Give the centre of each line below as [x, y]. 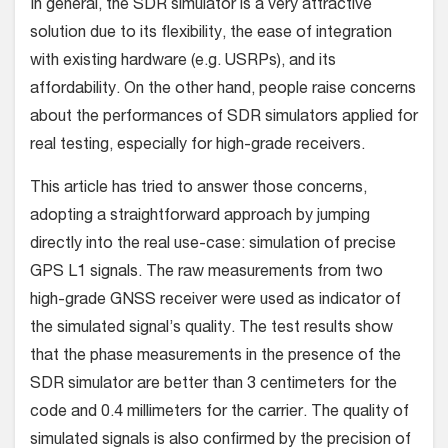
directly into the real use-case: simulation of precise [213, 245]
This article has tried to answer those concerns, [198, 189]
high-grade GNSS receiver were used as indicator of [215, 301]
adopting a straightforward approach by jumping [200, 217]
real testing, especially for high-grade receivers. [197, 146]
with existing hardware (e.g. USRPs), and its [183, 62]
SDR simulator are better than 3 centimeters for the [213, 385]
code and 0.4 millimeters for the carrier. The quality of [219, 413]
